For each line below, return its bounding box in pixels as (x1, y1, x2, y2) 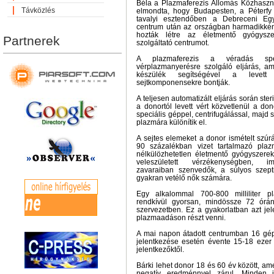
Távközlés (21, 6, 55, 15)
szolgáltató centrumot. (136, 39, 209, 47)
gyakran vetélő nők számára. (136, 174, 232, 182)
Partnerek (3, 34, 60, 48)
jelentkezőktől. (136, 245, 184, 254)
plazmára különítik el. (136, 118, 207, 127)
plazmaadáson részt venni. (136, 213, 226, 222)
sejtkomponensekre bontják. (136, 78, 230, 87)
